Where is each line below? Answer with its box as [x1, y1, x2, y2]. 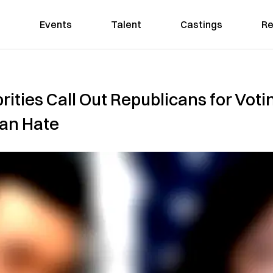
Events [39, 18, 72, 30]
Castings [180, 18, 222, 30]
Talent [110, 18, 141, 30]
